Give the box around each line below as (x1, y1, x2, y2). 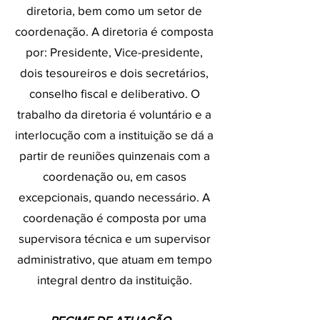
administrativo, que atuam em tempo (16, 252, 212, 266)
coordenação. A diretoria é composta (15, 24, 214, 38)
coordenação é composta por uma (22, 211, 206, 224)
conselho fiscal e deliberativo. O (29, 86, 200, 100)
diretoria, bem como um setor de (26, 4, 202, 17)
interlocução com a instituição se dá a (15, 128, 214, 141)
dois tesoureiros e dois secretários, (20, 66, 209, 79)
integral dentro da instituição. (36, 273, 192, 286)
